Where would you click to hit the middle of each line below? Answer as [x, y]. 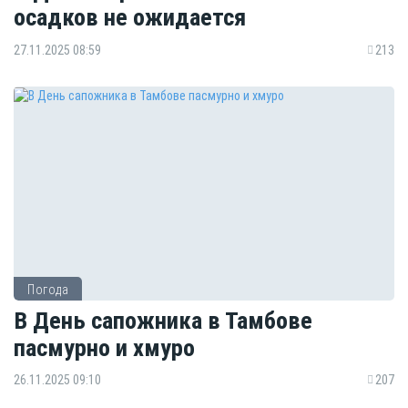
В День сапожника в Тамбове [163, 320]
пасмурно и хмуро [104, 347]
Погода [48, 290]
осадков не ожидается [130, 17]
